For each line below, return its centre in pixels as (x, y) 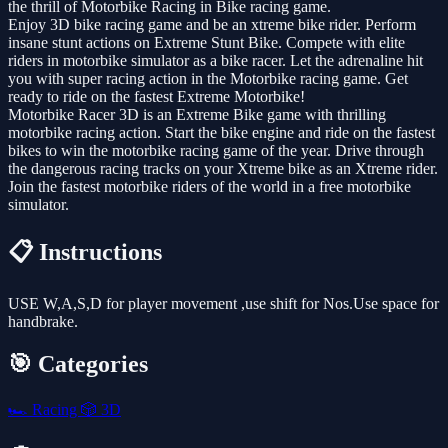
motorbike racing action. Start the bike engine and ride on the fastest (221, 133)
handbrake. (43, 322)
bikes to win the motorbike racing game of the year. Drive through (216, 151)
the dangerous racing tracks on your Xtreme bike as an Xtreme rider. (223, 169)
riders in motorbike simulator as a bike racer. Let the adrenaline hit (215, 61)
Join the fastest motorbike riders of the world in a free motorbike (209, 187)
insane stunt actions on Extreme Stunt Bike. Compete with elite (206, 43)
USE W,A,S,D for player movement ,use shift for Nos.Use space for (223, 304)
